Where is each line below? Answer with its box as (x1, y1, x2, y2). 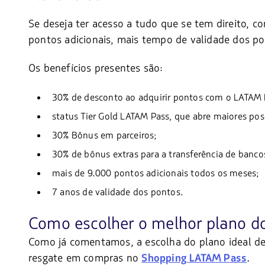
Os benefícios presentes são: (28, 61, 163, 76)
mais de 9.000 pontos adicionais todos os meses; (52, 167, 259, 180)
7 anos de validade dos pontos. (52, 186, 183, 199)
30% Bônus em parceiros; (52, 129, 157, 143)
